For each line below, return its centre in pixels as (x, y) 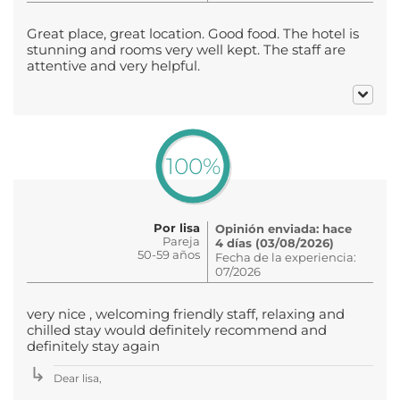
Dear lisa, (78, 378)
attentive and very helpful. (113, 66)
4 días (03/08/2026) (275, 242)
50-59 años (169, 254)
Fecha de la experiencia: (286, 257)
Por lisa (177, 227)
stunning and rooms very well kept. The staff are (186, 50)
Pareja (181, 241)
